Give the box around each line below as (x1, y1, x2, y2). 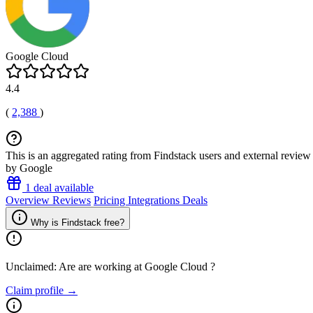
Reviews (52, 194, 91, 206)
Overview (6, 194, 52, 206)
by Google (6, 162, 52, 174)
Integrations (128, 194, 182, 206)
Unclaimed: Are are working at (6, 261, 145, 272)
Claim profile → (6, 284, 78, 296)
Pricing (94, 194, 128, 206)
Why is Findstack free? (31, 217, 124, 228)
